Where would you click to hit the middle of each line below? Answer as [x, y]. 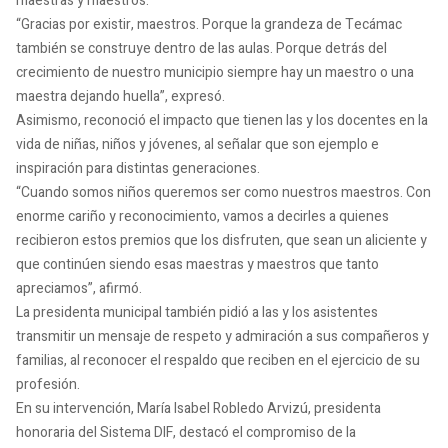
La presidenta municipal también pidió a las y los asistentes [197, 312]
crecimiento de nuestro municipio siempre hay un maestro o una [215, 72]
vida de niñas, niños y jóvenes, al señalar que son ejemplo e [197, 144]
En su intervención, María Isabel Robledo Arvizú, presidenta [198, 408]
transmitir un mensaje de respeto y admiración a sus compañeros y [222, 336]
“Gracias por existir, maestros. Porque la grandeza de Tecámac [209, 24]
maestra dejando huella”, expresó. [120, 96]
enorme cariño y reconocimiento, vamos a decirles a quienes [202, 216]
